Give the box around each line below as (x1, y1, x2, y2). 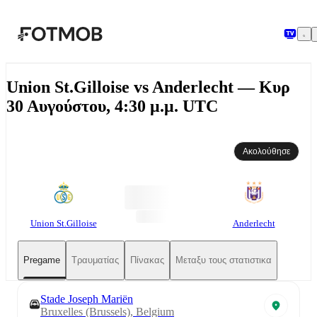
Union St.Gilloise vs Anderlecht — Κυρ (6, 77, 290, 96)
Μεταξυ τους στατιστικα (175, 255, 272, 266)
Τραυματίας (71, 255, 119, 266)
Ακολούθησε (243, 146, 290, 156)
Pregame (23, 255, 60, 266)
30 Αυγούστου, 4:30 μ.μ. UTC (6, 96, 218, 115)
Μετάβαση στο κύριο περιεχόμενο (21, 16, 198, 30)
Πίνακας (130, 255, 164, 266)
